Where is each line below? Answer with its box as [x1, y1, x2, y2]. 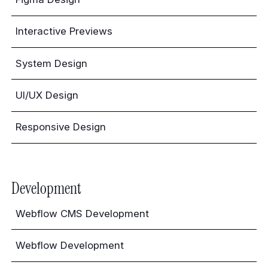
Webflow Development [16, 239, 124, 251]
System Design [16, 57, 88, 69]
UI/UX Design [16, 89, 79, 101]
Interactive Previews [16, 25, 113, 38]
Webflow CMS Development [16, 207, 150, 220]
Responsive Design [16, 121, 106, 133]
